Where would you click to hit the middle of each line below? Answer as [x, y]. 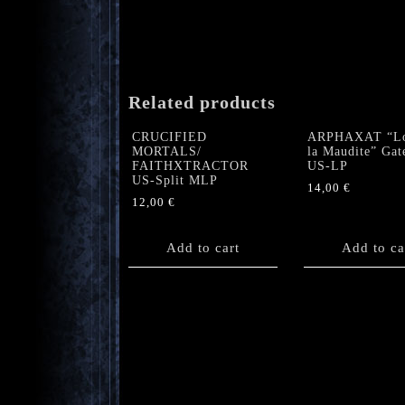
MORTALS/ [167, 152]
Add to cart [203, 248]
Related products [202, 103]
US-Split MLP [175, 181]
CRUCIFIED [170, 137]
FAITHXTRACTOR [190, 166]
